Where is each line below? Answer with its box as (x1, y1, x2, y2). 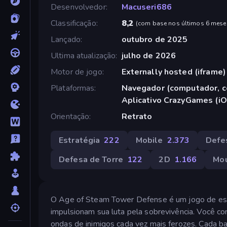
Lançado (51, 33, 81, 45)
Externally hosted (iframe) (121, 66, 226, 78)
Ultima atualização (51, 50, 116, 61)
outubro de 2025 (121, 33, 188, 45)
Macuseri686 (121, 1, 172, 13)
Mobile (135, 134, 163, 146)
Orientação (51, 110, 90, 122)
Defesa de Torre (59, 154, 123, 165)
